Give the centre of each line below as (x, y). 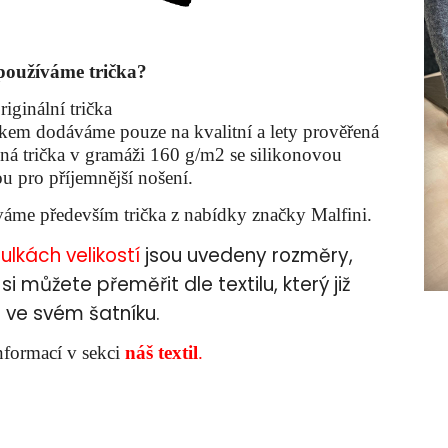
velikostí (103, 256)
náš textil (161, 353)
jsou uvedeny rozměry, (246, 256)
